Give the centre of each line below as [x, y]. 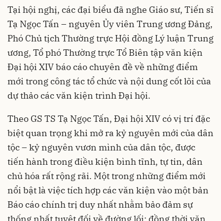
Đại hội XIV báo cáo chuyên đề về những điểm [103, 67]
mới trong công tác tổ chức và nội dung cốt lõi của [109, 81]
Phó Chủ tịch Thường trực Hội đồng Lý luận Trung [110, 38]
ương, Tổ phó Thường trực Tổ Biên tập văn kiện [105, 53]
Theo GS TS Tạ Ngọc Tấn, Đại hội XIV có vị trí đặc [109, 119]
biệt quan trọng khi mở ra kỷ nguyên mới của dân [110, 133]
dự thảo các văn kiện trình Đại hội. [79, 96]
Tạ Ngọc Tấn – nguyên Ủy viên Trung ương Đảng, [110, 24]
